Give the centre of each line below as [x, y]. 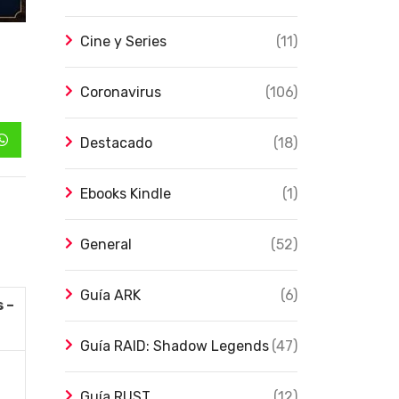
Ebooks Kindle [126, 194]
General [106, 244]
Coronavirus [121, 92]
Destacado [116, 143]
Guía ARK [110, 295]
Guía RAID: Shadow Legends [175, 346]
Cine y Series [123, 41]
